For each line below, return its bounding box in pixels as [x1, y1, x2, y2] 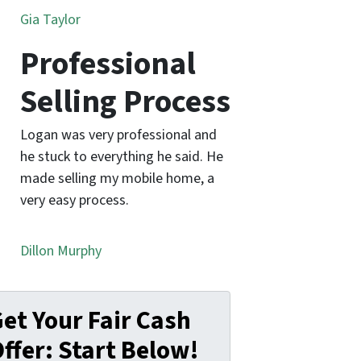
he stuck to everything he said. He [19, 147, 223, 167]
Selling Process [19, 78, 230, 125]
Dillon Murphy [19, 241, 102, 261]
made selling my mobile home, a [19, 168, 214, 189]
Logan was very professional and [19, 125, 217, 145]
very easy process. [19, 190, 129, 210]
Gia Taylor [19, 9, 81, 30]
